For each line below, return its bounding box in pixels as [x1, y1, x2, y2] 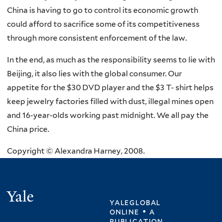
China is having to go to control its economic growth [7, 5, 198, 15]
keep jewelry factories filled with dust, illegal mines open [7, 97, 214, 106]
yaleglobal [110, 197, 161, 208]
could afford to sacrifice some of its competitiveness [7, 19, 200, 29]
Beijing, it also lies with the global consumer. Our [7, 69, 182, 78]
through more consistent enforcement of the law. [7, 33, 187, 43]
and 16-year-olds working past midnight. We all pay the [7, 111, 209, 120]
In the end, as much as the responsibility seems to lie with [7, 55, 215, 64]
